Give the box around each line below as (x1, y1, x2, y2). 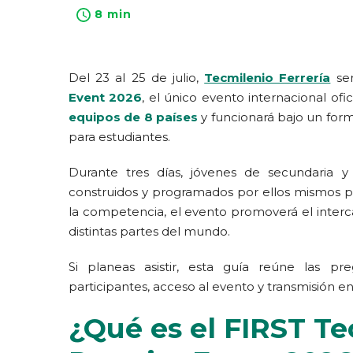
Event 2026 (69, 90, 143, 105)
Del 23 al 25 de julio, (69, 70, 205, 85)
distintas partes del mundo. (69, 224, 230, 239)
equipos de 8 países (69, 110, 198, 124)
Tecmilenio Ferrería (204, 70, 331, 85)
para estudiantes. (69, 129, 170, 144)
